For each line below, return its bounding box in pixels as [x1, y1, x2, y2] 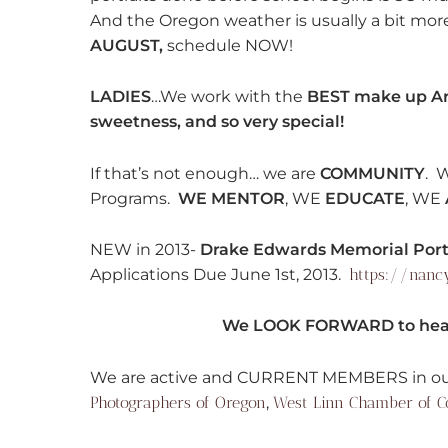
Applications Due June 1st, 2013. [90, 265, 349, 285]
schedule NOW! [163, 35, 293, 55]
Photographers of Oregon [90, 392, 266, 412]
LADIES [90, 87, 151, 107]
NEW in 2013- [90, 240, 200, 260]
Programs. [90, 188, 178, 208]
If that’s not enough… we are [90, 163, 320, 183]
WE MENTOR [178, 188, 285, 208]
